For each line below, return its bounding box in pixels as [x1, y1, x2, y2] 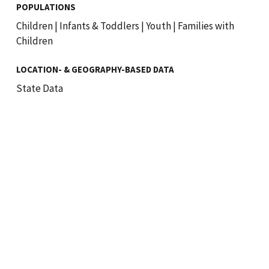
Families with [175, 19, 234, 32]
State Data [16, 81, 63, 95]
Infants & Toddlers [57, 19, 141, 32]
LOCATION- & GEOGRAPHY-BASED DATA [16, 63, 174, 75]
